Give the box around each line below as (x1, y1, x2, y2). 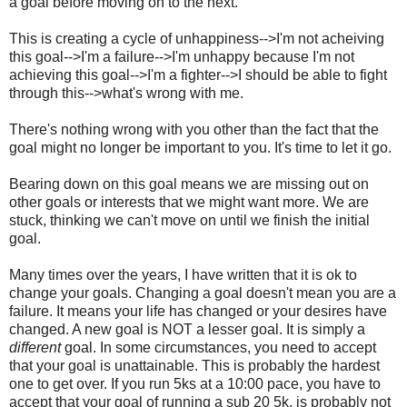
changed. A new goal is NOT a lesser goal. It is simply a (9, 321, 365, 337)
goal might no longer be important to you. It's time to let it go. (9, 139, 392, 155)
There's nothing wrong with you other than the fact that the (9, 121, 379, 137)
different (9, 339, 61, 355)
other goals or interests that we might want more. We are (9, 194, 369, 210)
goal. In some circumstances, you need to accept (61, 339, 376, 355)
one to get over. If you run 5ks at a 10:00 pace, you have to (9, 375, 381, 392)
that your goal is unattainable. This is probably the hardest (9, 357, 380, 373)
